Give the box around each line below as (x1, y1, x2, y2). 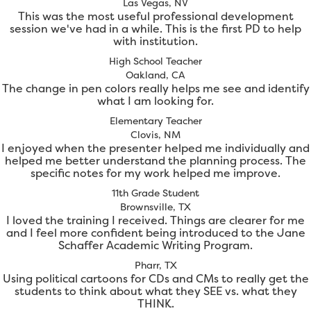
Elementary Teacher (109, 114, 202, 128)
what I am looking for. (97, 93, 214, 109)
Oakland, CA (126, 68, 185, 82)
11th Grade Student (112, 186, 199, 200)
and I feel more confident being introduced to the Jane (6, 225, 305, 241)
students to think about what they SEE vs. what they (14, 283, 297, 299)
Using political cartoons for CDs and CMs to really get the (2, 271, 309, 287)
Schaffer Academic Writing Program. (58, 237, 253, 253)
